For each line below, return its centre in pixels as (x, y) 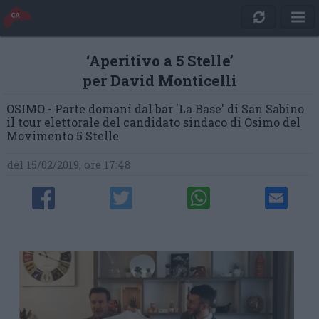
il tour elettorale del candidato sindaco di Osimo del (153, 122)
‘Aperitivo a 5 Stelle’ (159, 61)
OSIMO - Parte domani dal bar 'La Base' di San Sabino (155, 109)
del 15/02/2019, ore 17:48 (69, 164)
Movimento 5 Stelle (63, 136)
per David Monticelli (159, 80)
